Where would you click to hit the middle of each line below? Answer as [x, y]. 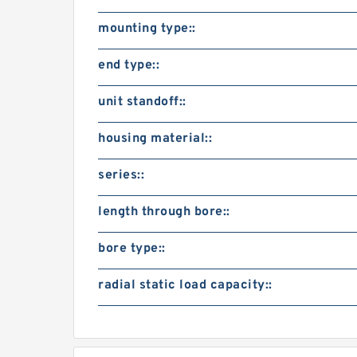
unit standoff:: [142, 102]
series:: [121, 175]
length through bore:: [164, 212]
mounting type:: [147, 29]
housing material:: [155, 139]
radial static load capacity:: [185, 285]
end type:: [129, 65]
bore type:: [132, 249]
